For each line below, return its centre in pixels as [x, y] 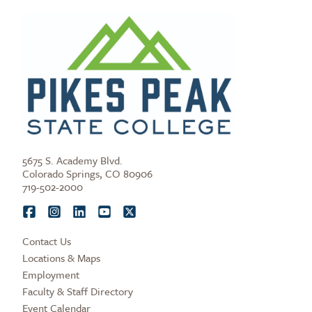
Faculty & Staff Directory [78, 291]
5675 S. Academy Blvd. [72, 161]
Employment [51, 275]
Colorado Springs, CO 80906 [87, 174]
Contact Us [47, 241]
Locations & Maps [61, 258]
